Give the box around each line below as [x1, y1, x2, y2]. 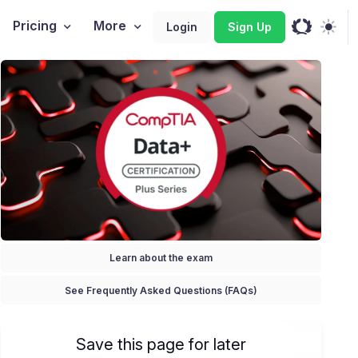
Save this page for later [76, 335, 247, 355]
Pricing [12, 18, 57, 34]
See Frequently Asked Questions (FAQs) [65, 284, 258, 296]
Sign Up [228, 19, 272, 34]
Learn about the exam [109, 252, 213, 265]
